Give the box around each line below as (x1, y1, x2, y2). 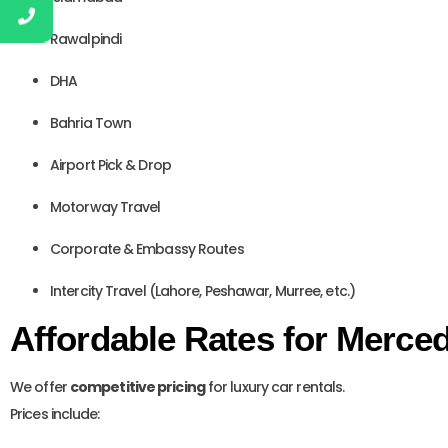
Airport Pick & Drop (50, 155, 171, 175)
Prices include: (10, 404, 100, 424)
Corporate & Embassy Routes (50, 239, 244, 259)
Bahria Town (50, 113, 132, 133)
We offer (10, 377, 70, 397)
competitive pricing (69, 377, 205, 397)
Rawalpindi (50, 29, 121, 49)
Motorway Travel (50, 197, 161, 217)
